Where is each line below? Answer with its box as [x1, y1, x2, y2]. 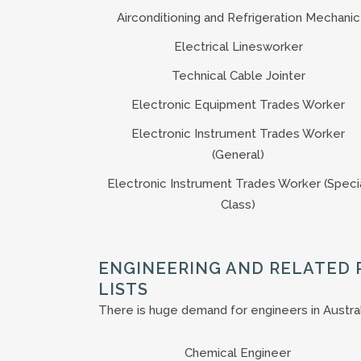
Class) [221, 197, 255, 212]
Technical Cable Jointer [171, 68, 305, 83]
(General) [212, 147, 264, 162]
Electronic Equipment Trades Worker [131, 97, 345, 112]
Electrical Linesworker [173, 39, 303, 54]
